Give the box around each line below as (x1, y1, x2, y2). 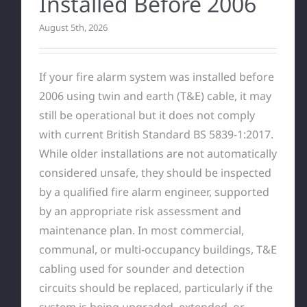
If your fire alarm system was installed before (38, 69, 274, 84)
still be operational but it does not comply (38, 107, 255, 123)
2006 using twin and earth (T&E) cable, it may (38, 88, 271, 103)
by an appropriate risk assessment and (38, 203, 241, 219)
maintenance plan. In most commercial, (38, 222, 244, 238)
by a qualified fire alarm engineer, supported (38, 184, 269, 199)
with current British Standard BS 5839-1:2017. (38, 126, 273, 142)
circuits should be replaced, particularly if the (38, 280, 273, 295)
